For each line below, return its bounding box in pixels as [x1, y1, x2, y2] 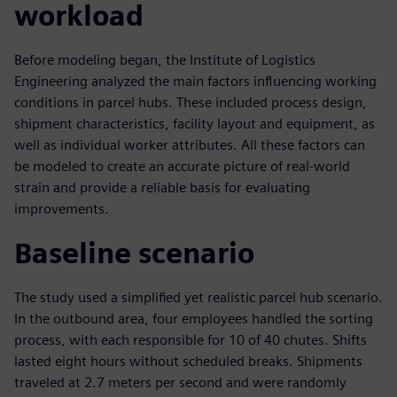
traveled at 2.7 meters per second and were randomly [14, 374, 346, 392]
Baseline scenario [14, 236, 254, 271]
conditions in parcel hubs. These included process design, [14, 94, 367, 112]
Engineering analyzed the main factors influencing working [14, 73, 377, 90]
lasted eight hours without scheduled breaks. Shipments [14, 353, 362, 370]
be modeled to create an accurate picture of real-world [14, 158, 350, 175]
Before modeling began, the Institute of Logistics [14, 51, 315, 69]
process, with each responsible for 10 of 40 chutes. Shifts [14, 331, 367, 349]
